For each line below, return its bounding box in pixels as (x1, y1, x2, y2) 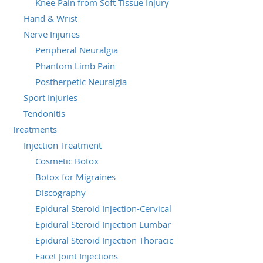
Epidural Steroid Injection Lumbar (35, 218, 171, 230)
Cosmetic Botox (35, 154, 99, 167)
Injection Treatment (23, 139, 102, 151)
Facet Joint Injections (35, 249, 118, 262)
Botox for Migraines (35, 170, 116, 183)
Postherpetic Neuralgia (35, 75, 127, 87)
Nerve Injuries (23, 28, 80, 40)
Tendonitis (23, 107, 65, 119)
